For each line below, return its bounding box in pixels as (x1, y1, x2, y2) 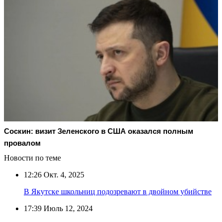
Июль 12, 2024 (42, 204, 93, 213)
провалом (4, 138, 41, 147)
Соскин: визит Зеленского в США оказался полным (4, 126, 193, 135)
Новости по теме (4, 153, 61, 162)
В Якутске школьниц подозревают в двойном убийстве (24, 187, 212, 196)
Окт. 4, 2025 (42, 170, 84, 179)
